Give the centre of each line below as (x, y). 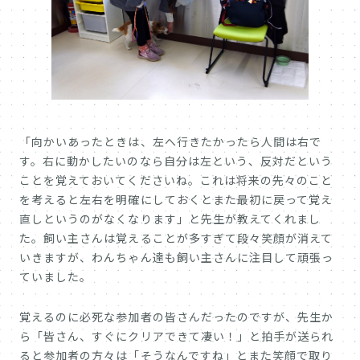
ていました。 (56, 277)
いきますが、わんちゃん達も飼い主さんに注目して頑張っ (177, 258)
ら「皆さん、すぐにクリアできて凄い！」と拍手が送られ (177, 336)
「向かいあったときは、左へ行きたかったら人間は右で (171, 142)
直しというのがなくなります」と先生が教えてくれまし (170, 219)
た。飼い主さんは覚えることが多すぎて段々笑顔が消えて (176, 238)
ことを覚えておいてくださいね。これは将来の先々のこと (176, 180)
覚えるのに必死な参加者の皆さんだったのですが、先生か (177, 317)
